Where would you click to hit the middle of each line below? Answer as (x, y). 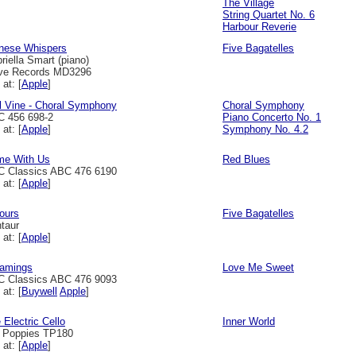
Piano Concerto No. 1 (272, 117)
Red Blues (246, 159)
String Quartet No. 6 (269, 15)
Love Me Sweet (258, 267)
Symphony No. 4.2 (265, 129)
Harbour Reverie (259, 27)
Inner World (249, 321)
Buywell (39, 291)
